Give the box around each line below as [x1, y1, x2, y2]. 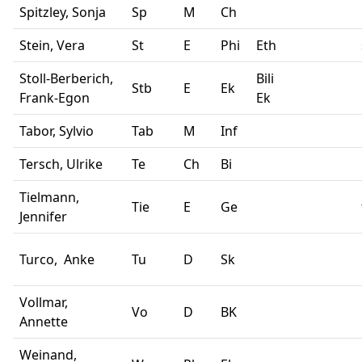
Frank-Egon [19, 89, 90, 107]
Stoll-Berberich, [19, 69, 113, 88]
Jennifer [19, 208, 67, 226]
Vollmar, [19, 293, 68, 312]
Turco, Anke [19, 250, 101, 269]
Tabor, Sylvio [19, 122, 100, 141]
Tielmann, [19, 188, 79, 207]
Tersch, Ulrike [19, 155, 109, 174]
